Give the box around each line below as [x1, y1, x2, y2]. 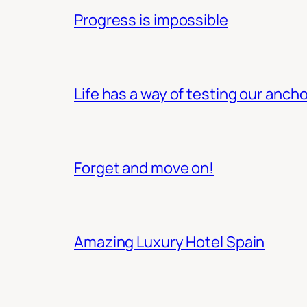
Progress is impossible [74, 9, 228, 30]
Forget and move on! [74, 157, 214, 178]
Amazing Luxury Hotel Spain [74, 231, 265, 252]
